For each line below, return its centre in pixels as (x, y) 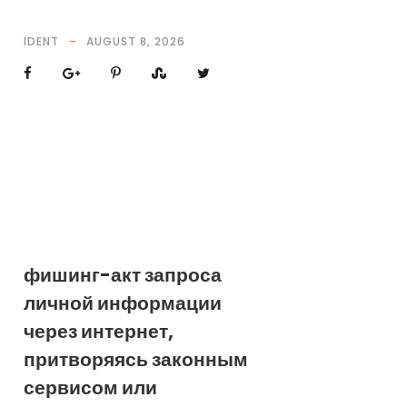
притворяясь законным (135, 359)
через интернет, (98, 331)
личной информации (122, 303)
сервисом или (90, 387)
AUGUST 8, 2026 (135, 41)
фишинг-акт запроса (122, 275)
